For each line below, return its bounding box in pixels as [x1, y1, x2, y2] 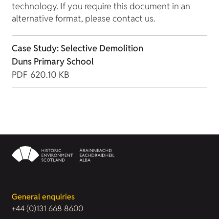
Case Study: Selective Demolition [12, 42, 143, 54]
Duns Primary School [12, 55, 94, 67]
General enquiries [12, 192, 75, 202]
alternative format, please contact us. [12, 13, 155, 24]
